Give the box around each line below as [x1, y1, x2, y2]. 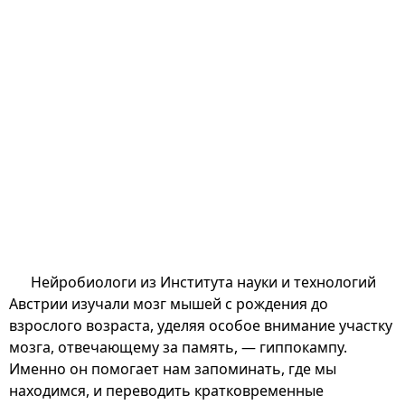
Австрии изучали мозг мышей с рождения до [9, 293, 328, 314]
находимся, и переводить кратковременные [9, 380, 324, 400]
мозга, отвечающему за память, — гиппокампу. [9, 336, 347, 357]
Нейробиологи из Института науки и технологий [31, 271, 376, 292]
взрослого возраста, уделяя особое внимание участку [9, 315, 392, 335]
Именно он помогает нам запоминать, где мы [9, 358, 336, 379]
